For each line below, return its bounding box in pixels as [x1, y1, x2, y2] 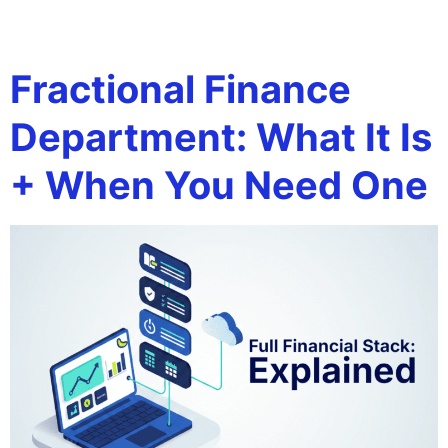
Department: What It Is [10, 114, 432, 160]
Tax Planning [108, 5, 346, 51]
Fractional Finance [10, 66, 351, 112]
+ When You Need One [10, 162, 428, 208]
